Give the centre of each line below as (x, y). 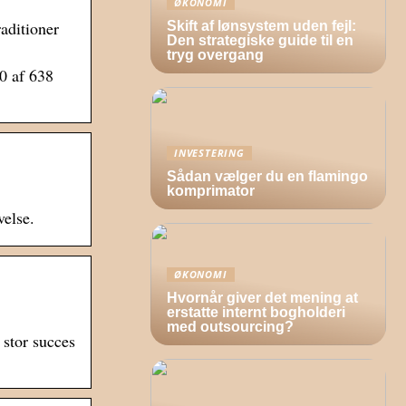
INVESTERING (209, 153)
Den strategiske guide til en (260, 40)
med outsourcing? (230, 327)
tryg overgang (215, 55)
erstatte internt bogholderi (256, 312)
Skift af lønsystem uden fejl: (261, 26)
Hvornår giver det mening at (262, 298)
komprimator (211, 191)
